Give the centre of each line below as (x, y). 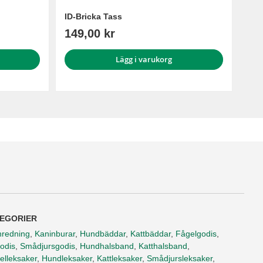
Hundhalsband (107, 246)
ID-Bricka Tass (93, 17)
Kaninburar (55, 234)
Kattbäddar (151, 234)
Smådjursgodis (48, 246)
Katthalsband (163, 246)
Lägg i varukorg (144, 60)
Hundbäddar (103, 234)
